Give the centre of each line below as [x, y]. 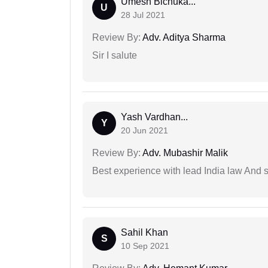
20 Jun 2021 [144, 130]
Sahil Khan [144, 232]
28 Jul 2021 [143, 15]
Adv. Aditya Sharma [183, 37]
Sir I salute [115, 55]
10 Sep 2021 [145, 246]
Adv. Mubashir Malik [184, 153]
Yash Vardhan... [154, 117]
